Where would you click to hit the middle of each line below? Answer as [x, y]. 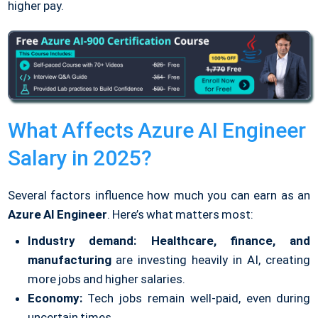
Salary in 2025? [79, 158]
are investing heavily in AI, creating [211, 260]
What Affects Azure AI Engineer [157, 131]
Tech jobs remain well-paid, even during [196, 298]
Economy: [55, 298]
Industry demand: [82, 241]
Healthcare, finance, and [231, 241]
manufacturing [69, 260]
